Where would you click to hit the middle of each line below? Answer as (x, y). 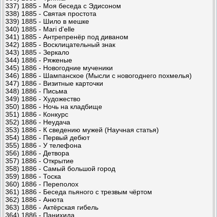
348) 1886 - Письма (36, 91)
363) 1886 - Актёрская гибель (52, 207)
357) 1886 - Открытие (39, 161)
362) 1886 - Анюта (34, 199)
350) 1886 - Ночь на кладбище (54, 106)
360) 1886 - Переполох (42, 184)
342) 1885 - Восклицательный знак (60, 44)
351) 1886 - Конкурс (37, 114)
